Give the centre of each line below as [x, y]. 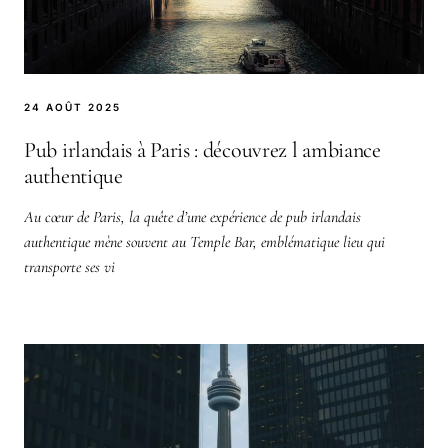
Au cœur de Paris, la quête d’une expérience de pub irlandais [192, 216]
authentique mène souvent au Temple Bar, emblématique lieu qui [204, 241]
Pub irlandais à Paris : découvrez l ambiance [202, 149]
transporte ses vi [69, 266]
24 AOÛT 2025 [72, 106]
